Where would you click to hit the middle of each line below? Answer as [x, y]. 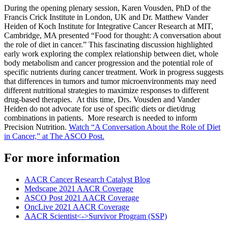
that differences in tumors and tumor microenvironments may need [110, 81]
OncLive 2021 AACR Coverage [77, 207]
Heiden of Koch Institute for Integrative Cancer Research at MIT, [109, 26]
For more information [62, 158]
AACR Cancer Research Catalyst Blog [87, 179]
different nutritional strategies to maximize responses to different [106, 90]
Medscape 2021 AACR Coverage [79, 188]
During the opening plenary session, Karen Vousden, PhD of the [107, 8]
